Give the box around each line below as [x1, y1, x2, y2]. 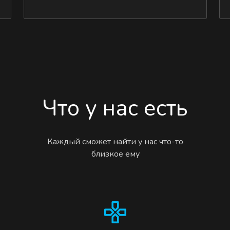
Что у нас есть [43, 92, 188, 123]
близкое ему [91, 148, 140, 160]
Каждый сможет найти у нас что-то [47, 136, 183, 147]
